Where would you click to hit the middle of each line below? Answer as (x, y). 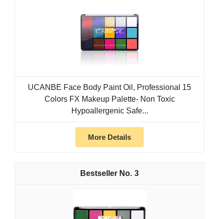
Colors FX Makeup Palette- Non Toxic (109, 99)
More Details (109, 137)
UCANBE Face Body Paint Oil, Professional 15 (109, 88)
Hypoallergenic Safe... (109, 111)
